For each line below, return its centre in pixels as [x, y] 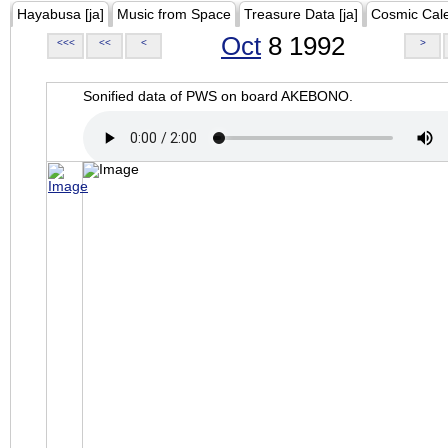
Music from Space [174, 14]
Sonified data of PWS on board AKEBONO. [218, 96]
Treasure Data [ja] [301, 14]
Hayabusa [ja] [60, 14]
